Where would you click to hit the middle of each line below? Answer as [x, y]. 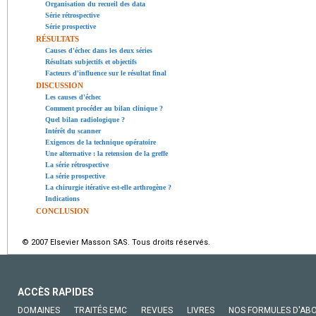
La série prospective [75, 176]
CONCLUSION [62, 211]
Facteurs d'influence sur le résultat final [106, 73]
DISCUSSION [60, 85]
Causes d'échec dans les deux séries [99, 50]
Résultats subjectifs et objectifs [91, 62]
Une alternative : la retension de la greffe [107, 153]
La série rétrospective [77, 165]
